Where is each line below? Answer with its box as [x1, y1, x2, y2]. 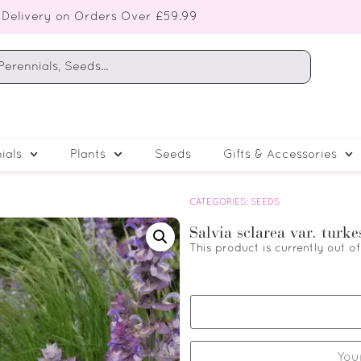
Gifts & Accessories [222, 148, 337, 160]
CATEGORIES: [189, 197, 251, 206]
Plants [70, 148, 106, 160]
